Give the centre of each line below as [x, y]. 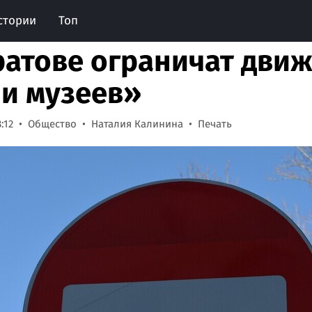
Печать [215, 124]
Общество [52, 124]
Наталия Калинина [137, 124]
